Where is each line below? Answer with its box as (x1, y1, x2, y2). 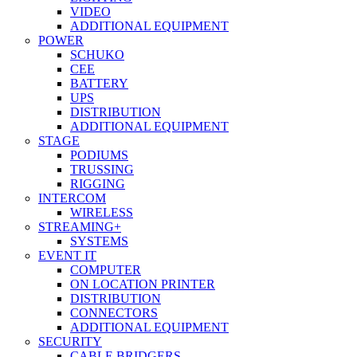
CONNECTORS (70, 306, 158, 320)
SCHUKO (70, 48, 124, 62)
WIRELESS (70, 206, 133, 220)
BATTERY (70, 76, 128, 91)
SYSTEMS (70, 234, 128, 249)
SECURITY (38, 335, 102, 349)
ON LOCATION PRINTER (70, 277, 215, 292)
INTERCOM (38, 191, 106, 206)
